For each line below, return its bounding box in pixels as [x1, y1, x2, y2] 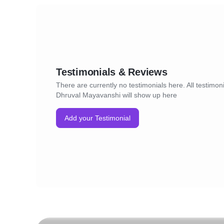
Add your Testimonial [64, 114, 130, 122]
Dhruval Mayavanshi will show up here [56, 91, 177, 99]
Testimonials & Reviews [56, 66, 167, 77]
